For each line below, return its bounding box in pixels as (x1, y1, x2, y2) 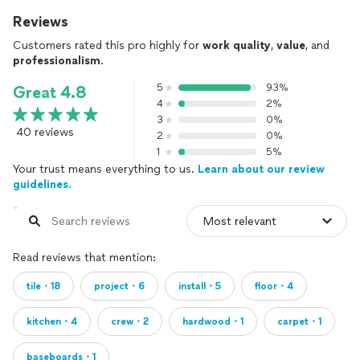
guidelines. (13, 178, 72, 191)
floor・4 (255, 280, 293, 292)
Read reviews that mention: (13, 251, 156, 264)
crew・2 (111, 316, 149, 327)
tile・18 (27, 280, 60, 292)
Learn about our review (198, 162, 325, 176)
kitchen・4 (27, 316, 77, 327)
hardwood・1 (182, 316, 243, 327)
